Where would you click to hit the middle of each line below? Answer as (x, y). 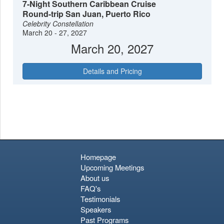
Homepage (98, 157)
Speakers (95, 209)
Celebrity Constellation (58, 24)
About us (94, 178)
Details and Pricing (112, 71)
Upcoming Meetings (112, 167)
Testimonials (100, 199)
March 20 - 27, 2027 (55, 33)
